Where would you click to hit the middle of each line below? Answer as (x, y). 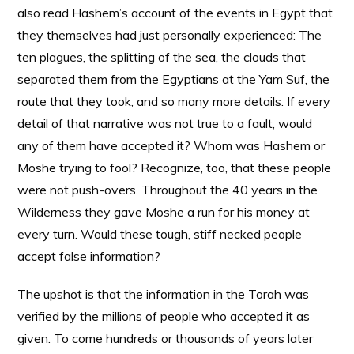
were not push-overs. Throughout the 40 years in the (168, 190)
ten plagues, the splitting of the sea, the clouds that (162, 57)
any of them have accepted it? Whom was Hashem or (171, 145)
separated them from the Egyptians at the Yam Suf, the (174, 79)
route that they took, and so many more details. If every (174, 101)
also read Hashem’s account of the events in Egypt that (175, 13)
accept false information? (89, 256)
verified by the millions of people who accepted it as (164, 316)
